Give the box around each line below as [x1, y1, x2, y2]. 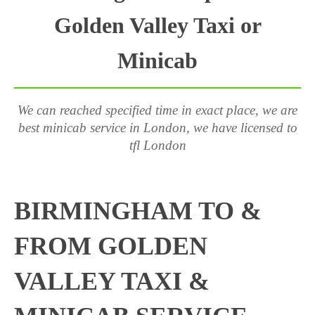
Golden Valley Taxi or [53, 13, 262, 38]
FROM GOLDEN [14, 232, 207, 260]
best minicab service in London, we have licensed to [18, 120, 297, 135]
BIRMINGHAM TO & [14, 197, 262, 225]
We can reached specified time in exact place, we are [18, 103, 297, 117]
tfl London [129, 138, 186, 153]
